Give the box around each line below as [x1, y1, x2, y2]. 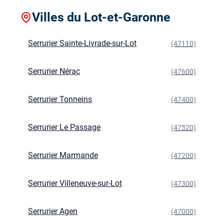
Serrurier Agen [28, 206, 77, 216]
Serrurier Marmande [28, 150, 98, 160]
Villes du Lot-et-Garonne [32, 9, 170, 24]
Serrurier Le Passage [28, 122, 100, 132]
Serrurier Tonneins [28, 94, 92, 104]
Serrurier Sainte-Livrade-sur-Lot [28, 38, 136, 48]
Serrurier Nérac [28, 66, 80, 76]
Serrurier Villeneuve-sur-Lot [28, 178, 122, 188]
